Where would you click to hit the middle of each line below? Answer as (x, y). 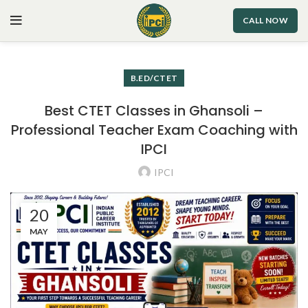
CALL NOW (265, 20)
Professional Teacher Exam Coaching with (154, 130)
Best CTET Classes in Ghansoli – (154, 111)
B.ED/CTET (154, 78)
